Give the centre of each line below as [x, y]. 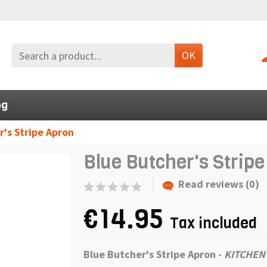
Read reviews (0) [219, 184]
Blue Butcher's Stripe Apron [151, 254]
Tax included [213, 223]
